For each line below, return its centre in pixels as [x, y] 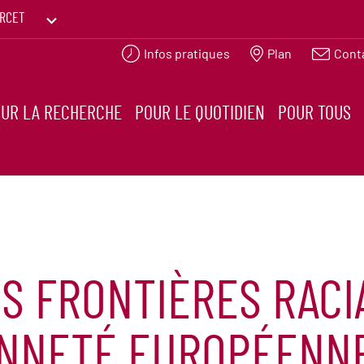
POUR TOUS [315, 114]
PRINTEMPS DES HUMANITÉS [130, 53]
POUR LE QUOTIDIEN [200, 114]
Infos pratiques [186, 53]
